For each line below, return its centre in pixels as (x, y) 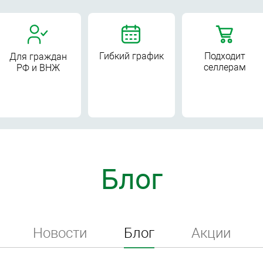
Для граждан (38, 57)
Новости (60, 233)
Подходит (225, 56)
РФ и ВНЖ (38, 68)
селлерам (225, 67)
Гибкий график (131, 56)
